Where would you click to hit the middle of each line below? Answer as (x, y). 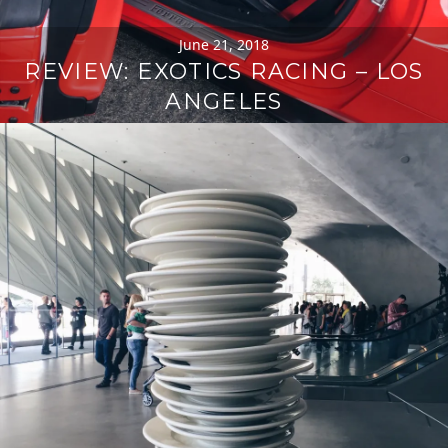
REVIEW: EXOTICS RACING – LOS (224, 71)
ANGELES (224, 101)
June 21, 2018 (223, 44)
